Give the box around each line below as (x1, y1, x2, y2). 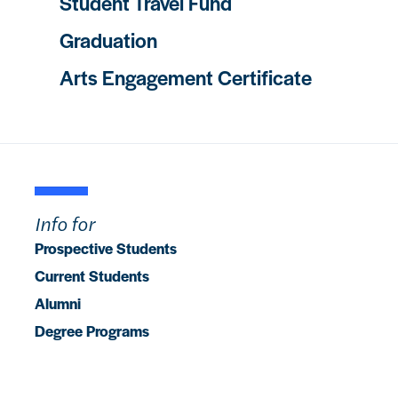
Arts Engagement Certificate (60, 63, 312, 92)
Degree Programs (35, 320, 149, 341)
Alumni (35, 292, 81, 314)
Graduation (60, 26, 157, 54)
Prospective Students (35, 237, 177, 259)
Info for (35, 210, 95, 236)
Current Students (35, 265, 149, 286)
